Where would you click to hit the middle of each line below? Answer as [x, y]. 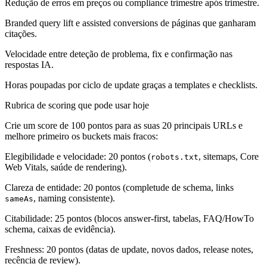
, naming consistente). [74, 198]
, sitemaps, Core [229, 157]
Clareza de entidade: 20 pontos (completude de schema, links [119, 188]
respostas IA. [29, 65]
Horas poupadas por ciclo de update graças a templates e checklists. [131, 85]
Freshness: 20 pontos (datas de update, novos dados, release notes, [129, 250]
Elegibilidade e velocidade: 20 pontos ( [78, 157]
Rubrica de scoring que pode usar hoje [77, 105]
